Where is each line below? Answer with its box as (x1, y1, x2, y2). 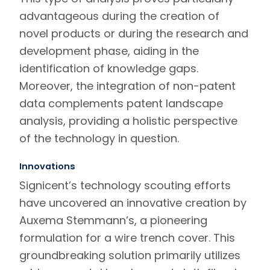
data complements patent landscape (19, 95, 223, 111)
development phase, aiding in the (19, 43, 199, 58)
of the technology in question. (19, 130, 179, 146)
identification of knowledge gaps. (19, 60, 198, 76)
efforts (191, 177, 231, 193)
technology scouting (80, 177, 191, 193)
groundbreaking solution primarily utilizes (19, 247, 240, 263)
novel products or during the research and (19, 25, 248, 41)
